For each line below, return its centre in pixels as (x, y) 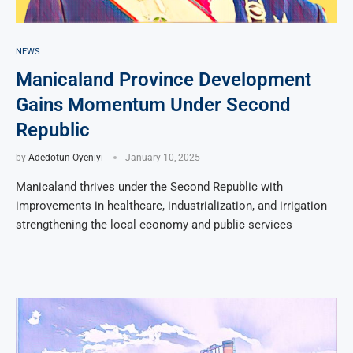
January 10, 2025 (163, 157)
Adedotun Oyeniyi (66, 157)
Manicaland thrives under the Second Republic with (149, 186)
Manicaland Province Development (163, 79)
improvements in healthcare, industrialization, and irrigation (171, 205)
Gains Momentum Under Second (153, 104)
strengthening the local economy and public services (154, 224)
